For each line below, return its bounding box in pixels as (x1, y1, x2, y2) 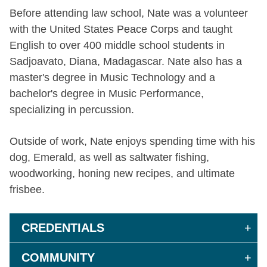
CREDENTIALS (21, 221, 104, 234)
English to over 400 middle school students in (10, 39, 225, 51)
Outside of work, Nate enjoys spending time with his (10, 135, 255, 147)
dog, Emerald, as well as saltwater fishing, (10, 151, 209, 163)
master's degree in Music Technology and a (10, 71, 215, 83)
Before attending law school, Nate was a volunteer (10, 7, 248, 19)
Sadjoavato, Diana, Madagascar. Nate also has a (10, 55, 242, 67)
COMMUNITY (21, 250, 95, 264)
